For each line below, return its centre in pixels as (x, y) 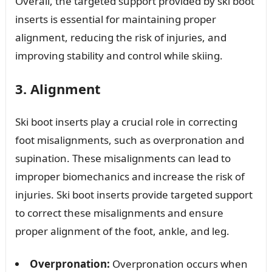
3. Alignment (58, 88)
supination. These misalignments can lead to (123, 158)
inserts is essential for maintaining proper (115, 19)
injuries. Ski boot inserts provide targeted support (134, 194)
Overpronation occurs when (178, 263)
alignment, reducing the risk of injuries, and (121, 37)
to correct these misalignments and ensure (119, 212)
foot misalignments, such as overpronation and (129, 140)
